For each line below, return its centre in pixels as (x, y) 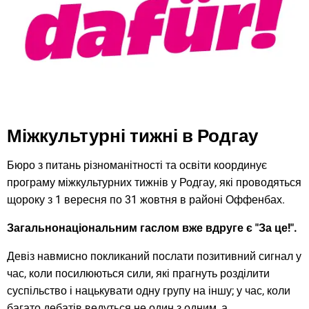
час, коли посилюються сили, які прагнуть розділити (138, 273)
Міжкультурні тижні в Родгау (132, 136)
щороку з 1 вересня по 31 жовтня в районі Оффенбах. (146, 199)
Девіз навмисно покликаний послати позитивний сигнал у (154, 256)
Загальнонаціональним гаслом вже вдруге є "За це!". (152, 228)
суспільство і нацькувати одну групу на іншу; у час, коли (149, 290)
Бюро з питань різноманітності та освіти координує (137, 165)
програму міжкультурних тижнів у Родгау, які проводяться (154, 182)
